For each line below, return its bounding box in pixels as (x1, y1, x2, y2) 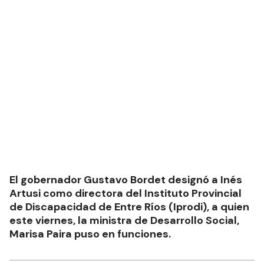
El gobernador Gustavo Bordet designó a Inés (9, 173, 242, 187)
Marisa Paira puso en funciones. (9, 227, 171, 242)
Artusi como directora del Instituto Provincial (9, 186, 242, 201)
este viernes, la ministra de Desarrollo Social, (9, 213, 239, 228)
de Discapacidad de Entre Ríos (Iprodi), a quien (9, 200, 249, 214)
